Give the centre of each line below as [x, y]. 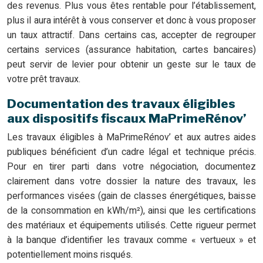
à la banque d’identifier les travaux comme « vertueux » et [131, 240]
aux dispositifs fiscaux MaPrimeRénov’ [127, 119]
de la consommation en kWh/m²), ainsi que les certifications [131, 211]
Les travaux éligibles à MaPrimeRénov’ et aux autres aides [131, 138]
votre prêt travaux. [44, 80]
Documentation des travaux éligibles [121, 104]
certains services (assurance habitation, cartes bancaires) [131, 50]
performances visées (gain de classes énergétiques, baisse [131, 196]
